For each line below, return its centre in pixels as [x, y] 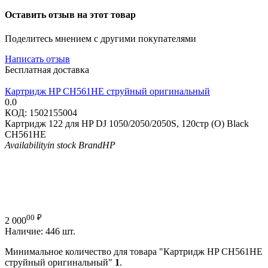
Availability [26, 145]
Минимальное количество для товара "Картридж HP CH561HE [134, 252]
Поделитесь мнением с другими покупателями [100, 38]
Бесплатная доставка [47, 69]
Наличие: [24, 232]
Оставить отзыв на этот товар [70, 15]
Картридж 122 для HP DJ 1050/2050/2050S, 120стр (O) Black [127, 123]
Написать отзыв [37, 59]
